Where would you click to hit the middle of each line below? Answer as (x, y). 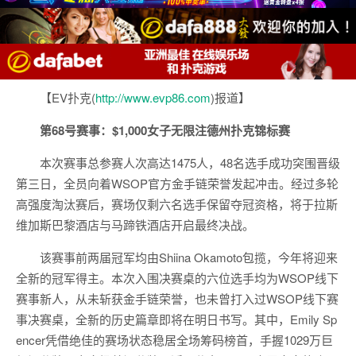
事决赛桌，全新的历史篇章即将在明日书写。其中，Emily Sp (176, 319)
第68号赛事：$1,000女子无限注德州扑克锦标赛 (165, 130)
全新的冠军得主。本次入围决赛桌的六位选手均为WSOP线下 (177, 277)
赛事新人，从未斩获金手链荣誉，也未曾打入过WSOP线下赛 (177, 298)
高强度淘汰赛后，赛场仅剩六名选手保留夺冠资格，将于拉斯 (177, 203)
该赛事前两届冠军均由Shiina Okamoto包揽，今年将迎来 (189, 257)
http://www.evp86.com (153, 97)
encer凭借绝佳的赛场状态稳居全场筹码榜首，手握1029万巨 (174, 339)
